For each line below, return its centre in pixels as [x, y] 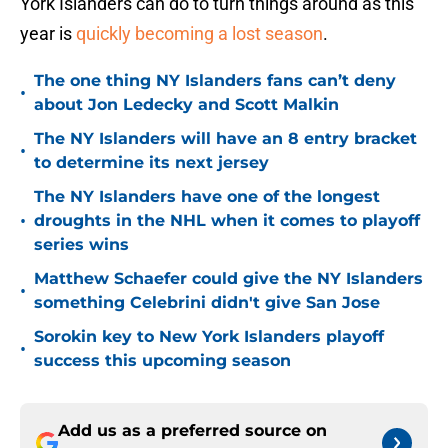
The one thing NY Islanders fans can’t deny [215, 81]
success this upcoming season [162, 361]
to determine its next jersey [151, 163]
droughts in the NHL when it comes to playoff [227, 221]
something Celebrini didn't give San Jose [207, 303]
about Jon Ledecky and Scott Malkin [186, 105]
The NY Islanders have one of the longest [207, 197]
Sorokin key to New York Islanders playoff [209, 337]
